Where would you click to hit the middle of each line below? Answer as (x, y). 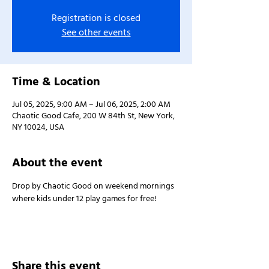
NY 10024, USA (38, 127)
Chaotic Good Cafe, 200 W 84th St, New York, (93, 116)
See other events (96, 32)
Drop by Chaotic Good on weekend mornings (94, 186)
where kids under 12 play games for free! (84, 199)
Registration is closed (96, 18)
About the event (57, 163)
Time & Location (56, 82)
